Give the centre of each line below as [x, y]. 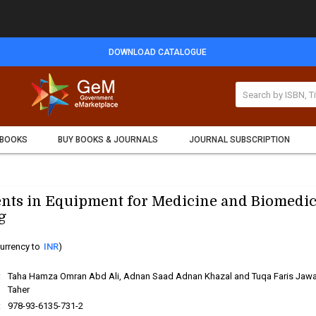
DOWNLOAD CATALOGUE [158, 52]
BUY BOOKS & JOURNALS [108, 140]
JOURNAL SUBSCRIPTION [239, 140]
